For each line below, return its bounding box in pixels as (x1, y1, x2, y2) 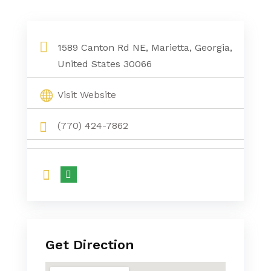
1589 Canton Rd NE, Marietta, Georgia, (57, 42, 232, 53)
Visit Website (57, 89, 116, 100)
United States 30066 (57, 58, 152, 70)
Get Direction (45, 237, 134, 252)
